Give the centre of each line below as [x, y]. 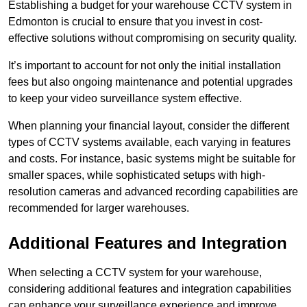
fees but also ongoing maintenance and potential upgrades [150, 82]
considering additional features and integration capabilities [150, 288]
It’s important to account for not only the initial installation [145, 65]
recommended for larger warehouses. [99, 208]
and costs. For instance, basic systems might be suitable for [152, 158]
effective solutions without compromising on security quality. [152, 38]
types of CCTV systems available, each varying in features [149, 142]
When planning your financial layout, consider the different [149, 125]
